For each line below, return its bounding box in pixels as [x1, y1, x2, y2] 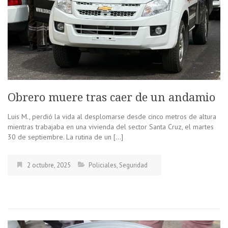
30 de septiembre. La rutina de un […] [8, 132, 123, 141]
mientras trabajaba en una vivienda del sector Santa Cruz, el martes [8, 122, 214, 131]
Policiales [89, 160, 117, 169]
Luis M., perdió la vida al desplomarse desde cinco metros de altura [8, 111, 216, 121]
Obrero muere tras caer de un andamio [8, 91, 215, 104]
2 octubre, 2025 [27, 160, 71, 169]
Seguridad [119, 160, 148, 169]
